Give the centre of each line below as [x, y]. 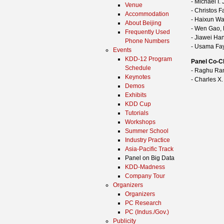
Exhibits [136, 95]
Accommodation [147, 14]
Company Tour [145, 176]
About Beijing [143, 23]
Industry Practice [147, 140]
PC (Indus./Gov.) [147, 212]
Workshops [140, 122]
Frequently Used [147, 32]
